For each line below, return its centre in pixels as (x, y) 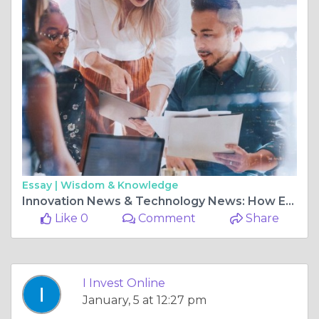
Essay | (41, 185)
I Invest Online (124, 283)
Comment (166, 218)
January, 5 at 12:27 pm (145, 300)
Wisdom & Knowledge (119, 185)
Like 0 (70, 218)
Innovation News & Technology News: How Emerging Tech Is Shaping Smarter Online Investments (290, 201)
